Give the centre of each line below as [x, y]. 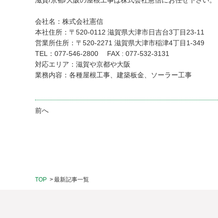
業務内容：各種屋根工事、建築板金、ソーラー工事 [113, 75]
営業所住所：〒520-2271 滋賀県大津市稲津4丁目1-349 [120, 43]
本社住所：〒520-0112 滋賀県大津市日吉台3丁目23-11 [120, 32]
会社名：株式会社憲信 [69, 21]
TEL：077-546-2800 [71, 54]
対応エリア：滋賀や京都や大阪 [83, 64]
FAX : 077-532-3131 [138, 54]
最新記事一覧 [72, 180]
